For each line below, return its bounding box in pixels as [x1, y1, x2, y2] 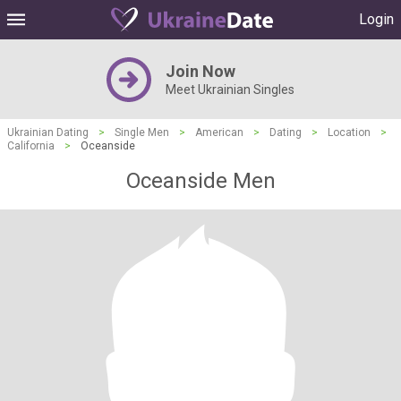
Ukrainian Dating [7, 126, 89, 139]
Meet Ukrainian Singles [166, 82, 294, 97]
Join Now [166, 62, 235, 81]
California [7, 140, 55, 152]
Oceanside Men [125, 168, 276, 193]
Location [328, 126, 371, 139]
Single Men [115, 126, 169, 139]
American [195, 126, 243, 139]
